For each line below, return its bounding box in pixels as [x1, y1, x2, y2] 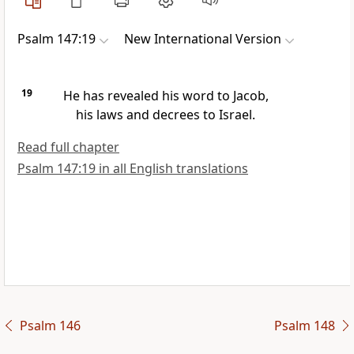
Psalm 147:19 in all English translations [17, 160, 248, 178]
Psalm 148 [273, 317, 335, 335]
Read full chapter [17, 138, 119, 156]
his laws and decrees [75, 106, 200, 124]
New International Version [124, 30, 281, 48]
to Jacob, [213, 87, 269, 105]
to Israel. [199, 106, 255, 124]
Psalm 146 [19, 317, 81, 335]
